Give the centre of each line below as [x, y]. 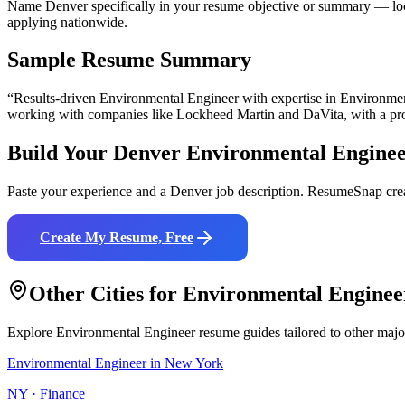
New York [194, 363]
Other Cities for [106, 294]
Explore [32, 332]
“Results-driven [53, 99]
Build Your [60, 153]
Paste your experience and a [89, 192]
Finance [62, 394]
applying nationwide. [67, 22]
